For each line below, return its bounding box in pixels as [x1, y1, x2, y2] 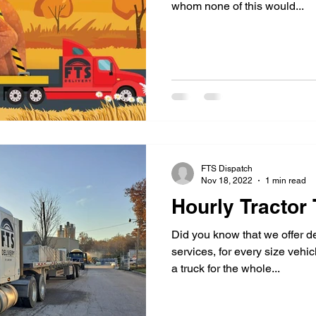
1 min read [265, 175, 306, 186]
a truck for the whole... [171, 262, 280, 275]
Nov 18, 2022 [201, 175, 253, 186]
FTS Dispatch [201, 164, 253, 174]
